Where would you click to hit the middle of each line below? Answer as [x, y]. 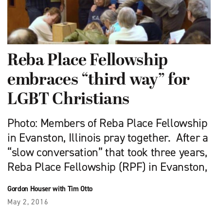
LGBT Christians [68, 100]
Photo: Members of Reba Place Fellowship [108, 123]
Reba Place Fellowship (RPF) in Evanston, [107, 167]
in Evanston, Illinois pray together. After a [108, 137]
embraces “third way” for [99, 80]
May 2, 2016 [28, 202]
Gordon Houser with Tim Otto [50, 189]
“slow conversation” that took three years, [107, 152]
